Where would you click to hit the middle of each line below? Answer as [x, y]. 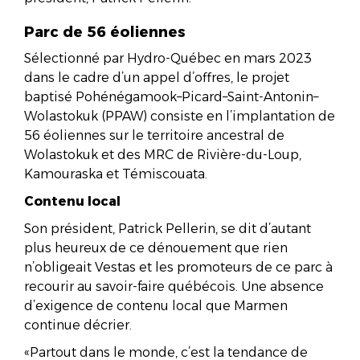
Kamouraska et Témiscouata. [116, 174]
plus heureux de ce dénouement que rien [156, 247]
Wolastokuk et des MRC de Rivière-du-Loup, [163, 154]
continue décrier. [78, 325]
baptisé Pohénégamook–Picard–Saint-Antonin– [171, 96]
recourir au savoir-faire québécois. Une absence [174, 286]
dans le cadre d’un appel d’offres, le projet [157, 77]
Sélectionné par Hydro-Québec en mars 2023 [168, 58]
